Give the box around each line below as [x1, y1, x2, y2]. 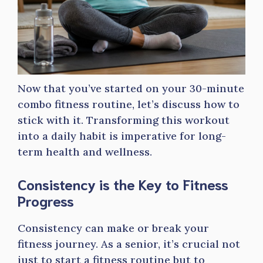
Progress [18, 191, 74, 210]
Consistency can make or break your [18, 221, 209, 235]
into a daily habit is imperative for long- [18, 129, 226, 143]
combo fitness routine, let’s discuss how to [18, 97, 240, 111]
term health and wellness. [18, 145, 152, 159]
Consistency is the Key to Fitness [18, 174, 228, 193]
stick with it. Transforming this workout [18, 113, 230, 127]
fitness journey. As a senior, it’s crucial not [18, 237, 240, 251]
